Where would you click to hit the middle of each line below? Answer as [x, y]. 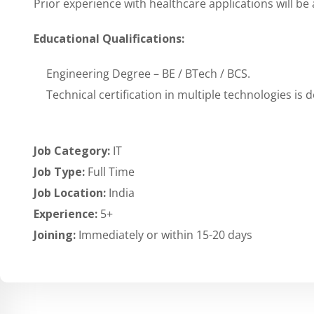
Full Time [111, 172]
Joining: [56, 235]
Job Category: [73, 151]
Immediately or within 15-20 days [165, 235]
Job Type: [61, 172]
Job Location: [71, 193]
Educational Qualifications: [109, 39]
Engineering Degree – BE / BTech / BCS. [148, 74]
